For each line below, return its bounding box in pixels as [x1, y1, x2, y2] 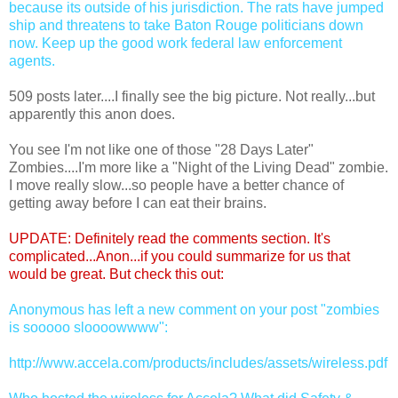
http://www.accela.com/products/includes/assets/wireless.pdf [9, 354, 387, 370]
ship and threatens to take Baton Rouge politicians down [9, 17, 363, 33]
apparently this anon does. [9, 106, 175, 122]
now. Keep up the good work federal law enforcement [9, 35, 342, 51]
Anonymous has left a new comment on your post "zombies [9, 301, 379, 317]
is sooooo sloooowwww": [9, 319, 168, 335]
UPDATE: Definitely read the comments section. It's [9, 230, 330, 246]
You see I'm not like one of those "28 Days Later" [9, 141, 314, 157]
